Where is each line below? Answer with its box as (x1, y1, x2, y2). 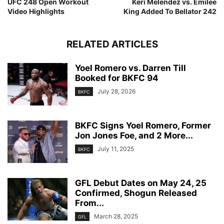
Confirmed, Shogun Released (75, 188, 197, 198)
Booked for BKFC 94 (75, 73, 158, 83)
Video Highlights (7, 7, 64, 15)
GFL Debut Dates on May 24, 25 (75, 178, 206, 188)
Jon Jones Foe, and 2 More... (75, 130, 193, 140)
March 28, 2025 (94, 212, 138, 220)
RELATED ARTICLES (66, 38, 158, 50)
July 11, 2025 (97, 145, 134, 152)
